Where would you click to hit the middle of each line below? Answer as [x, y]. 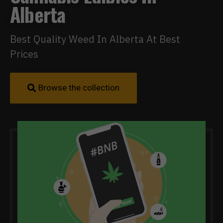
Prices [24, 54]
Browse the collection [79, 88]
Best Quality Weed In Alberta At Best [95, 39]
